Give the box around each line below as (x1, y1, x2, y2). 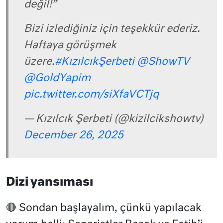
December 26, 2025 (24, 130, 123, 141)
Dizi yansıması (6, 176, 93, 188)
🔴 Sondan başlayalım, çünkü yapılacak (6, 203, 202, 214)
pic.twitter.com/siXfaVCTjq (24, 90, 159, 101)
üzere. (24, 57, 55, 68)
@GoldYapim (24, 73, 91, 84)
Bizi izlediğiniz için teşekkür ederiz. (24, 24, 200, 35)
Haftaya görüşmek (24, 40, 116, 51)
